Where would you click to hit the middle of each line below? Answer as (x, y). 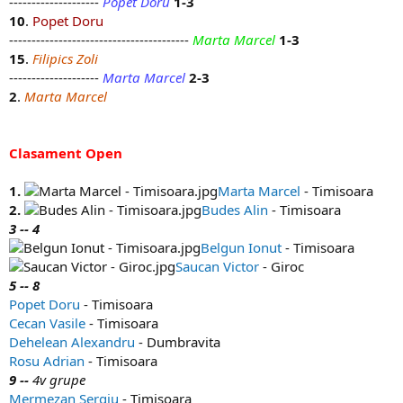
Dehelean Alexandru (72, 342)
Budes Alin (235, 210)
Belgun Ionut (241, 248)
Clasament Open (66, 153)
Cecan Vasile (47, 323)
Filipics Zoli (65, 59)
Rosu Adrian (47, 361)
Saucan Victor (217, 267)
